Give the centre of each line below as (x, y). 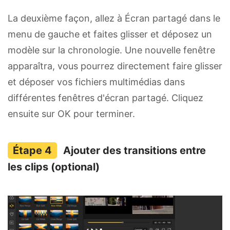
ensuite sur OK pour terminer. (71, 113)
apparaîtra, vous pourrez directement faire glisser (115, 66)
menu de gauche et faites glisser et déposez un (110, 34)
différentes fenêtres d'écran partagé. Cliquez (106, 98)
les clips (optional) (54, 167)
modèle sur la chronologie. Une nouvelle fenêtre (111, 50)
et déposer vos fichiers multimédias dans (96, 82)
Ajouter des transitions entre (135, 150)
